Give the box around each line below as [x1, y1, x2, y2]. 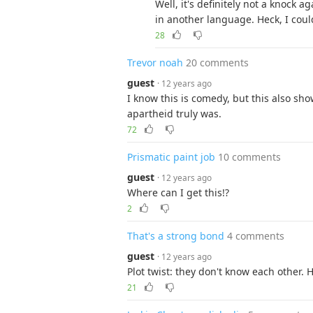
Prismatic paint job [127, 150, 215, 163]
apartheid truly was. [127, 107, 221, 120]
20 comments [186, 56, 249, 69]
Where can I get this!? [127, 186, 229, 199]
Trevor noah [127, 56, 183, 69]
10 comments [218, 150, 281, 163]
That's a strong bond [127, 229, 224, 242]
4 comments [227, 229, 284, 242]
